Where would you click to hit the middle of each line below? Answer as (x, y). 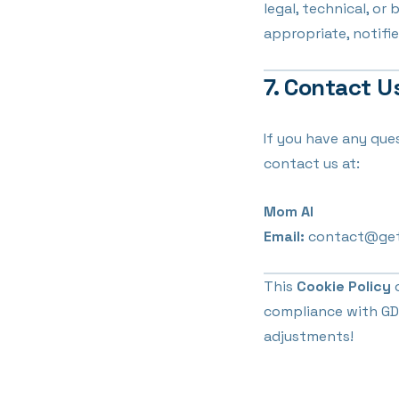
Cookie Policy (343, 286)
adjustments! (308, 336)
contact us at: (311, 163)
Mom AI (288, 212)
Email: (284, 236)
